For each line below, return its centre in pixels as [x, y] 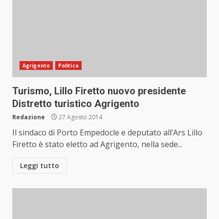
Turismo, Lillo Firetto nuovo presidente [99, 91]
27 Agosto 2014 [80, 117]
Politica [68, 66]
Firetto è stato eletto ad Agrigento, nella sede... [97, 144]
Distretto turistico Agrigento [76, 104]
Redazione [29, 117]
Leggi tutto [40, 165]
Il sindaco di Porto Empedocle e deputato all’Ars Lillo [107, 132]
